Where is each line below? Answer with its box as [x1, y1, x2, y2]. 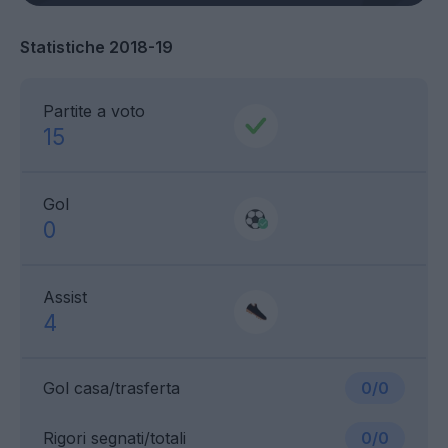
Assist [43, 287, 87, 308]
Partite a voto [43, 101, 145, 122]
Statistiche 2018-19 [20, 37, 173, 58]
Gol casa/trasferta [43, 378, 180, 399]
